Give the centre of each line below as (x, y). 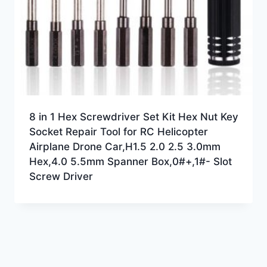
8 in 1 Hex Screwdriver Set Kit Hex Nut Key (133, 117)
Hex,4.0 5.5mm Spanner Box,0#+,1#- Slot (130, 161)
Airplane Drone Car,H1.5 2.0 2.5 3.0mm (125, 146)
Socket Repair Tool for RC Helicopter (118, 131)
